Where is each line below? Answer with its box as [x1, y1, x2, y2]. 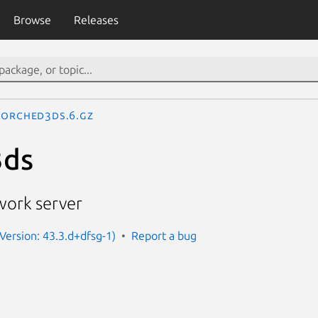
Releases [73, 13, 119, 26]
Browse [13, 13, 51, 26]
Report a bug [131, 229, 197, 242]
